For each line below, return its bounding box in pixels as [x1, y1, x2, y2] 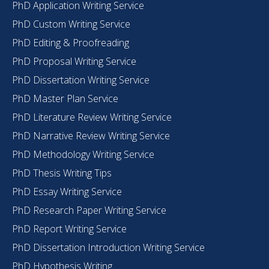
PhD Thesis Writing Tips [12, 166, 112, 180]
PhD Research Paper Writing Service [12, 203, 166, 217]
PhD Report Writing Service [12, 222, 127, 235]
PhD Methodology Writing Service [12, 147, 154, 161]
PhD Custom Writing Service [12, 17, 130, 31]
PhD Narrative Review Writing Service [12, 128, 170, 142]
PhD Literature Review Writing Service [12, 110, 172, 124]
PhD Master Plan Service [12, 91, 118, 105]
